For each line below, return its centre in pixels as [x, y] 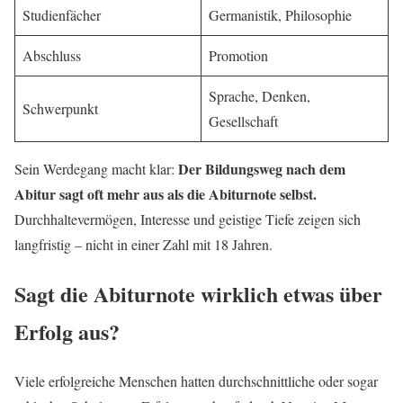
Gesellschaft [243, 121]
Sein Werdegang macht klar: [96, 169]
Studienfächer [62, 15]
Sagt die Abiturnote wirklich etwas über [198, 294]
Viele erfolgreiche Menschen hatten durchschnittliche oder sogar [196, 381]
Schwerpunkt [60, 109]
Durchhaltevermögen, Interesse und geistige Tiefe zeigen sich [188, 219]
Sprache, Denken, [260, 96]
